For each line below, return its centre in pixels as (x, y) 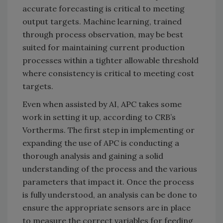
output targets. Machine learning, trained (102, 21)
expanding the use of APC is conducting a (101, 143)
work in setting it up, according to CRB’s (99, 117)
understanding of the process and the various (110, 168)
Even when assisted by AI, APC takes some (102, 104)
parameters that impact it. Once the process (108, 181)
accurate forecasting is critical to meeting (104, 8)
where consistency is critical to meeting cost (108, 73)
